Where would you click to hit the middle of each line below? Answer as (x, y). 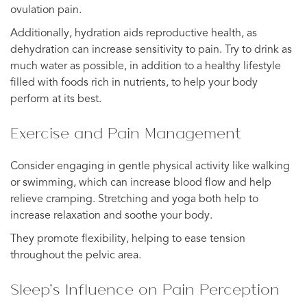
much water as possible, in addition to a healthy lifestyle (146, 66)
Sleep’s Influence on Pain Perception (145, 289)
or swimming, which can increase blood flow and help (141, 183)
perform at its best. (56, 99)
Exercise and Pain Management (126, 133)
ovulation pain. (46, 10)
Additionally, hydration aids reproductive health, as (134, 33)
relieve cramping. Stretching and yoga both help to (134, 199)
